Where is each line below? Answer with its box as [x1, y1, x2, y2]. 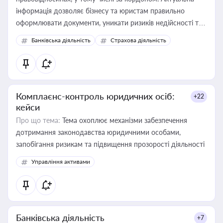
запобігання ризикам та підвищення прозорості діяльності [16, 140, 205, 148]
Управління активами [31, 158, 90, 165]
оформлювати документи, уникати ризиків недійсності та [16, 18, 202, 27]
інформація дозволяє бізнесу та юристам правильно [16, 6, 185, 15]
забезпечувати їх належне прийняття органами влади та [16, 30, 198, 39]
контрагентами [16, 42, 65, 51]
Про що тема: [16, 116, 60, 124]
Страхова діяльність [111, 36, 166, 44]
